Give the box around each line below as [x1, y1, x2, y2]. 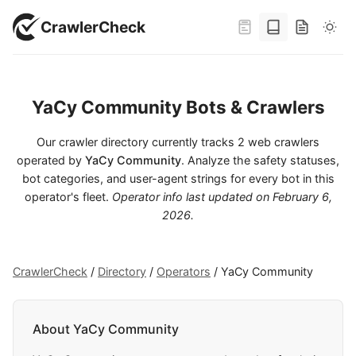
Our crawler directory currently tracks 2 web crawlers [37, 135, 319, 149]
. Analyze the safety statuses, [181, 153, 339, 167]
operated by [17, 153, 85, 167]
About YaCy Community [33, 321, 179, 337]
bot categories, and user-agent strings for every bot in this [21, 172, 335, 185]
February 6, [272, 190, 332, 203]
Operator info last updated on [111, 190, 273, 203]
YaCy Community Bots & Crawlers [31, 96, 325, 118]
